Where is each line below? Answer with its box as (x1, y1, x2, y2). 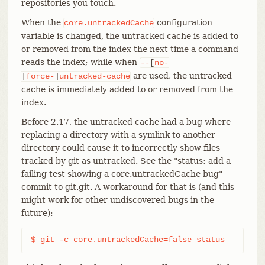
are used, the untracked (130, 70, 232, 80)
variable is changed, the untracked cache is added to (21, 31, 238, 41)
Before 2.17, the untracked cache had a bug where (21, 117, 231, 127)
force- (25, 71, 54, 81)
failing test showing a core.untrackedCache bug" (21, 169, 222, 179)
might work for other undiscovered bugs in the (21, 195, 214, 205)
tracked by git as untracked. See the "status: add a (21, 156, 231, 166)
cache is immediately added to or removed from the (21, 84, 233, 94)
